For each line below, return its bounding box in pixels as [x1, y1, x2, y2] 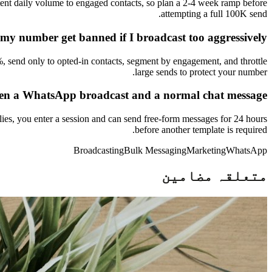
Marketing [186, 144, 226, 155]
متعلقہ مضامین [161, 168, 267, 184]
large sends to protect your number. [135, 66, 267, 77]
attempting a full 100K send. [161, 8, 267, 19]
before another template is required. [135, 124, 267, 135]
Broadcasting [73, 144, 124, 155]
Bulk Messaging [124, 144, 186, 155]
